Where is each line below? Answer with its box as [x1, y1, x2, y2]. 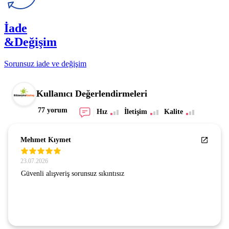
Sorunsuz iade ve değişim [4, 59, 86, 68]
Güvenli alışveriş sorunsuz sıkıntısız [21, 169, 124, 177]
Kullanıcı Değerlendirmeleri [36, 88, 147, 99]
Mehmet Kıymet [20, 135, 71, 144]
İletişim [124, 107, 147, 116]
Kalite [164, 107, 183, 116]
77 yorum [38, 106, 67, 114]
